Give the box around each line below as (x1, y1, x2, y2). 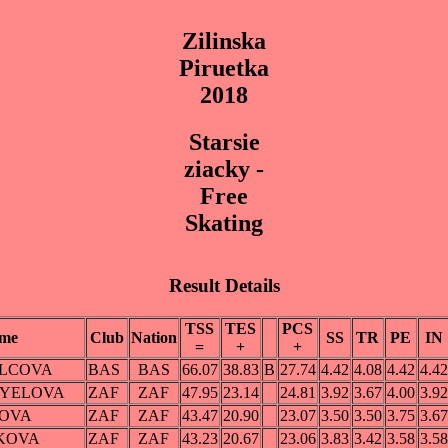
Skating (185, 209, 263, 236)
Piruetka (179, 54, 269, 81)
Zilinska (182, 27, 266, 54)
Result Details (168, 275, 280, 297)
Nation (130, 329, 177, 347)
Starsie (188, 128, 260, 155)
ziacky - (184, 155, 264, 182)
